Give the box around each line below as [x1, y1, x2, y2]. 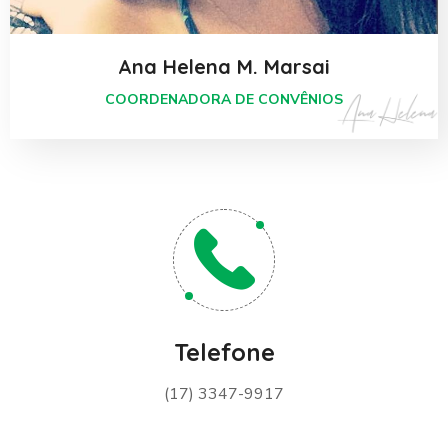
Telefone [173, 337, 275, 367]
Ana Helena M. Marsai [118, 54, 330, 79]
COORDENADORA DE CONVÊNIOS [105, 90, 343, 109]
